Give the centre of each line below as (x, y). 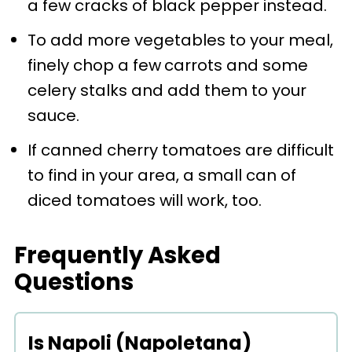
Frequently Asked (117, 255)
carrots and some (236, 65)
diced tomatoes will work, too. (144, 200)
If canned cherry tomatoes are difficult (180, 150)
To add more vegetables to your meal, (180, 40)
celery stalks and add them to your (167, 90)
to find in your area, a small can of (161, 175)
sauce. (53, 115)
